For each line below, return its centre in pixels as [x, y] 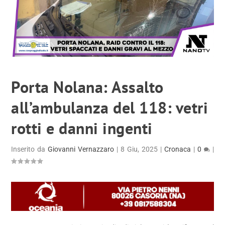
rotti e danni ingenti [82, 128]
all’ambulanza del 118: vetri [110, 108]
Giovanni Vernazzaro [81, 149]
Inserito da [30, 149]
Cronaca [177, 149]
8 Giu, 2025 [139, 149]
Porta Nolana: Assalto [87, 87]
